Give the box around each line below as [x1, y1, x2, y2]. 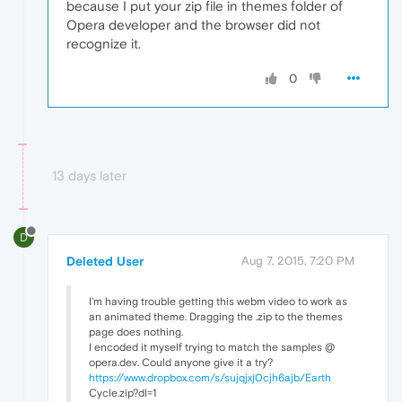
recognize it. [66, 35, 141, 51]
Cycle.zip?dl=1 [89, 386, 156, 399]
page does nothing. [89, 325, 183, 338]
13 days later [52, 167, 127, 183]
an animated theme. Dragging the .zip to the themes [89, 310, 343, 323]
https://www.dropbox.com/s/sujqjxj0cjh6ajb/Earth [89, 371, 331, 384]
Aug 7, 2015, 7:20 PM [241, 253, 354, 267]
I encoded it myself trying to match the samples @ [89, 340, 335, 354]
